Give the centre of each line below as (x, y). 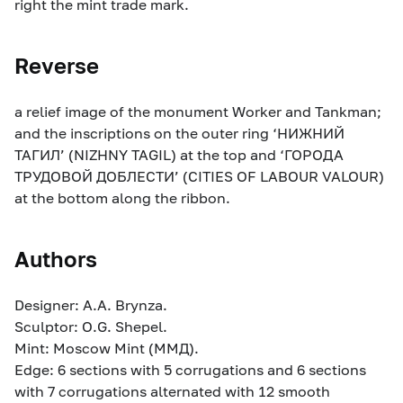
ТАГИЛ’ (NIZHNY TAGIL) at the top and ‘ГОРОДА (179, 154)
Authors (56, 258)
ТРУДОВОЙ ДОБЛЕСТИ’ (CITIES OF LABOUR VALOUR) (199, 175)
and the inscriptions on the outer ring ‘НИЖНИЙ (179, 132)
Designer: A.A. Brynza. (91, 304)
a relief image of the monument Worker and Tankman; (198, 111)
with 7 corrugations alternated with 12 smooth (172, 390)
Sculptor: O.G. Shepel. (91, 326)
